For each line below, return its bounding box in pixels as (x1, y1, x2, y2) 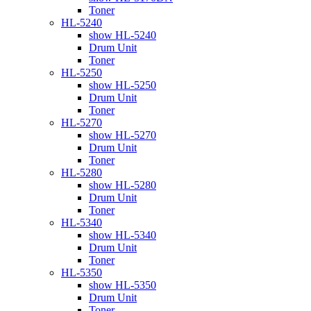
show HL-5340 (89, 228, 156, 241)
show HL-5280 (89, 178, 156, 191)
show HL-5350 (89, 278, 156, 291)
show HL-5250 (89, 78, 156, 91)
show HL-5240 (89, 28, 156, 41)
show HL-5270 (89, 128, 156, 141)
